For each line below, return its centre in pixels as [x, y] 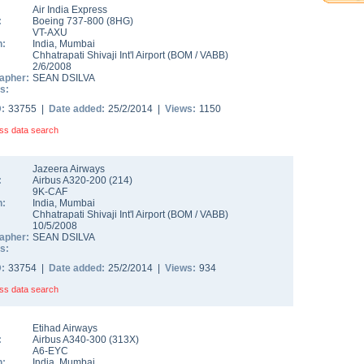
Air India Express [70, 10]
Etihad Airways [65, 328]
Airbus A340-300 [71, 340]
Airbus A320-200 [71, 180]
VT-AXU [50, 32]
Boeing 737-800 [69, 21]
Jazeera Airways [69, 169]
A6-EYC [50, 351]
